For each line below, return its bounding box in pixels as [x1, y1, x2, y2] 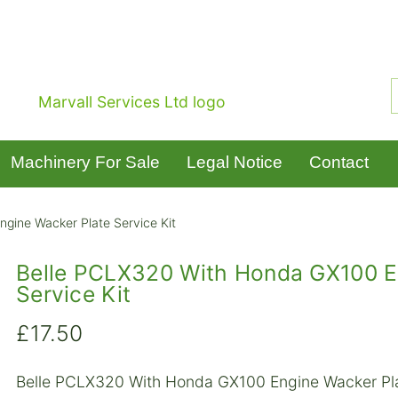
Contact [309, 152, 369, 171]
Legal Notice [187, 152, 283, 171]
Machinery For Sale [11, 152, 160, 171]
